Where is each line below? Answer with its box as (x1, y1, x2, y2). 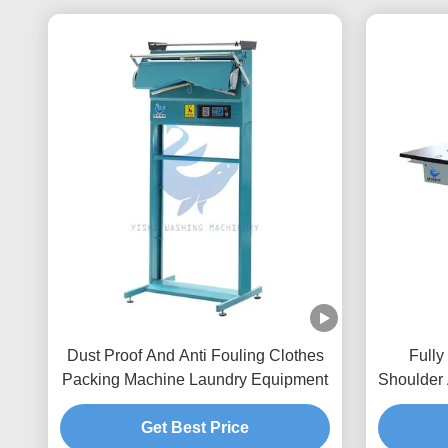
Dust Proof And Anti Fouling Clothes (66, 347, 324, 364)
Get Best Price (141, 419, 249, 436)
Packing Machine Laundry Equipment (62, 371, 328, 388)
